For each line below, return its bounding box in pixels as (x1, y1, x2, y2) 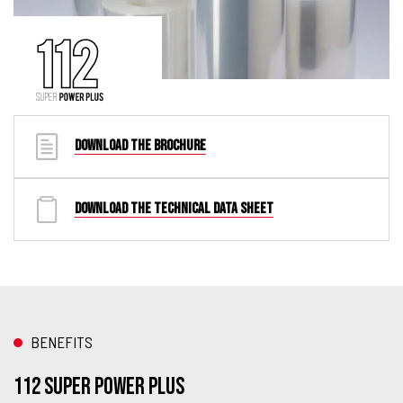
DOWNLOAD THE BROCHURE (74, 137, 206, 156)
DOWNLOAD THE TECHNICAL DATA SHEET (74, 200, 273, 219)
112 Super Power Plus (13, 373, 184, 401)
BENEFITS (28, 333, 93, 351)
